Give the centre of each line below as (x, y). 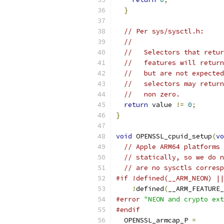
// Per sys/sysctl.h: (164, 31)
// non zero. (152, 94)
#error (128, 199)
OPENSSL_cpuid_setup (172, 136)
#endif (128, 210)
